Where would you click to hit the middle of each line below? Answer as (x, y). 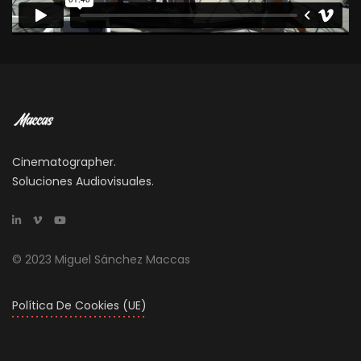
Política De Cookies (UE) (79, 306)
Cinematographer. (64, 162)
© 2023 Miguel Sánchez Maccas (101, 260)
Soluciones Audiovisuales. (83, 182)
